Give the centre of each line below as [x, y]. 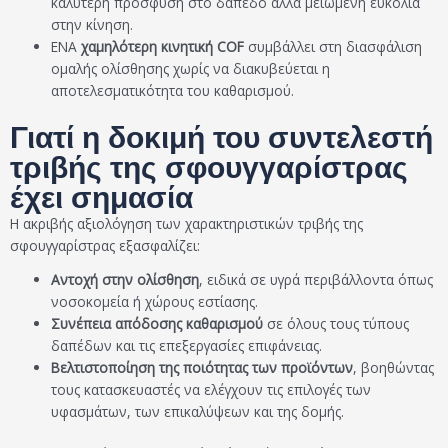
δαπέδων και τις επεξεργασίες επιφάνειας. [187, 345]
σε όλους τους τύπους [336, 323]
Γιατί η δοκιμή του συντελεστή [221, 137]
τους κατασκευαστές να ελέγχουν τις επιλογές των [211, 389]
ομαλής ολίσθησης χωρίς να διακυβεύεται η [191, 69]
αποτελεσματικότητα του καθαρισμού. [173, 91]
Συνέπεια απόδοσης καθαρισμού [157, 323]
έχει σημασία [101, 197]
